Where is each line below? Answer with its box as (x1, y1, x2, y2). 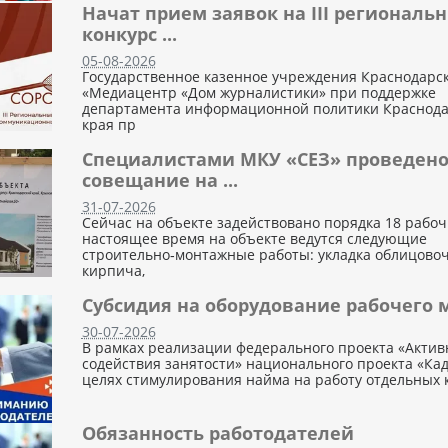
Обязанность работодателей (81, 420, 354, 445)
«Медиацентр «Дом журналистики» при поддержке (81, 83, 436, 102)
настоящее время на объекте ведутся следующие (81, 229, 427, 248)
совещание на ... (81, 168, 238, 192)
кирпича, (81, 261, 145, 280)
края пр (81, 115, 136, 134)
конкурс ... (81, 22, 177, 46)
